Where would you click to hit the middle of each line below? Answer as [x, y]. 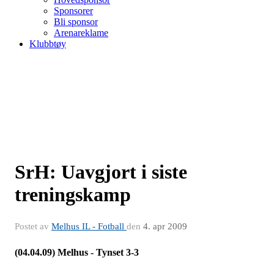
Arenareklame [81, 33]
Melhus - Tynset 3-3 [98, 252]
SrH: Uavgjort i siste [101, 172]
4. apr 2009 [165, 226]
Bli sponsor [76, 22]
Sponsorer [73, 11]
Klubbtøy [48, 44]
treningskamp [73, 194]
